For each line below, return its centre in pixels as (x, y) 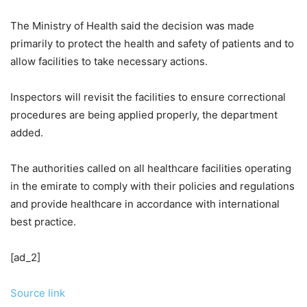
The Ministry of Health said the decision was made (132, 25)
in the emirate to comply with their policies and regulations (152, 186)
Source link (38, 293)
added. (27, 132)
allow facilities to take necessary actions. (109, 61)
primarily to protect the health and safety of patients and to (152, 43)
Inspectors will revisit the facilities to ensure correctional (148, 97)
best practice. (43, 221)
